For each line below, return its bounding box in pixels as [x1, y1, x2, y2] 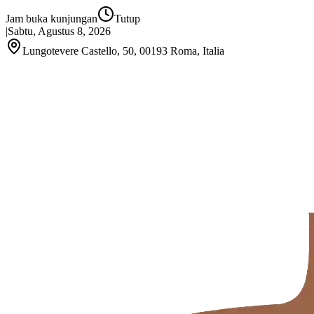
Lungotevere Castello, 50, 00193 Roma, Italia [22, 45, 224, 57]
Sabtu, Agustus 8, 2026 [8, 25, 111, 37]
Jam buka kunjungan [6, 13, 97, 25]
